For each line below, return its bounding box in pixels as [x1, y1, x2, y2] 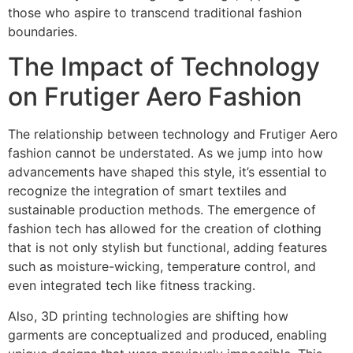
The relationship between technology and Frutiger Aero [8, 126, 338, 143]
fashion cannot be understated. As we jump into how [8, 145, 323, 162]
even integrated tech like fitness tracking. [8, 277, 255, 294]
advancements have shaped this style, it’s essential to [8, 164, 327, 180]
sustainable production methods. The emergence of [8, 202, 316, 218]
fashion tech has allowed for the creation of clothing [8, 221, 321, 237]
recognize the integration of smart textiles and [8, 183, 287, 199]
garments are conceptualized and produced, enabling [8, 326, 327, 343]
